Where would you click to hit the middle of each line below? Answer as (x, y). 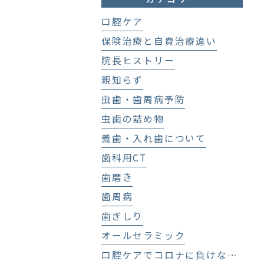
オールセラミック (143, 235)
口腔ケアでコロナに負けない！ (232, 255)
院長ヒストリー (138, 60)
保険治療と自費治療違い (159, 41)
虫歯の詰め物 (133, 119)
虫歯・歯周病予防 (143, 99)
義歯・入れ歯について (154, 138)
